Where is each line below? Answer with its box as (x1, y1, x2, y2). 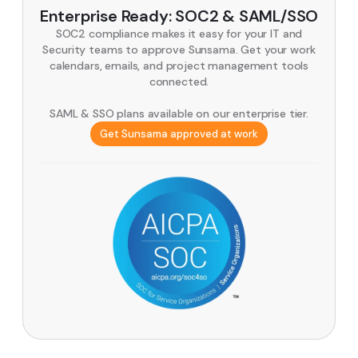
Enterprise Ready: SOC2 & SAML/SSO (39, 6, 319, 27)
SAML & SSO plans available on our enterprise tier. (50, 106, 308, 121)
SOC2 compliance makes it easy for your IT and (55, 26, 303, 42)
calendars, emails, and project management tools (49, 58, 309, 74)
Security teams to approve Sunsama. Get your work (42, 42, 316, 58)
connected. (149, 74, 209, 89)
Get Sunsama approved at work (100, 127, 258, 141)
